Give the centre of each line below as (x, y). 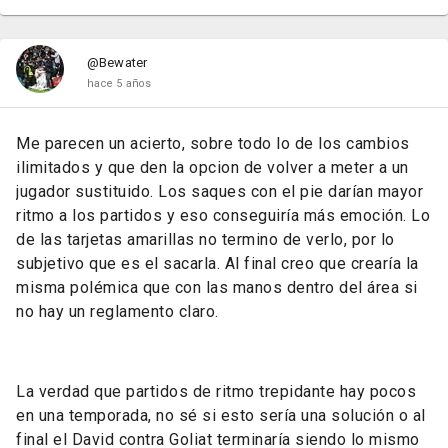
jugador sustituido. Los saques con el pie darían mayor (219, 191)
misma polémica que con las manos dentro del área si (217, 287)
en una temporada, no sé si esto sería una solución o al (221, 415)
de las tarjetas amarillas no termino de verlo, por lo (205, 239)
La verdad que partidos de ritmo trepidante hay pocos (216, 391)
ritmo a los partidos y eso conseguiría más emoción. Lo (223, 215)
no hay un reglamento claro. (117, 311)
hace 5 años (119, 83)
